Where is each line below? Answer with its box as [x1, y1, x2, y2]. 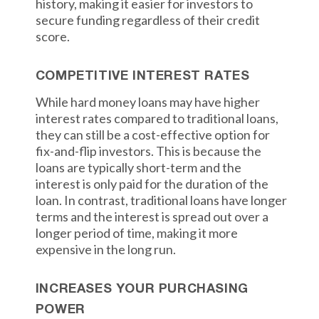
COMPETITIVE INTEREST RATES [35, 70, 250, 83]
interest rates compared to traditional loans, [35, 110, 278, 126]
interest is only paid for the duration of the [35, 176, 268, 192]
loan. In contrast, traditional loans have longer [35, 192, 287, 208]
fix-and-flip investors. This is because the [35, 143, 261, 159]
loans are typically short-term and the [35, 159, 241, 175]
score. [35, 28, 70, 44]
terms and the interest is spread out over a [35, 209, 268, 224]
